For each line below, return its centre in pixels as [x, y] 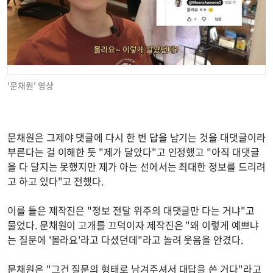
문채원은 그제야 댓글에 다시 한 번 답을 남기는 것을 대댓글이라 [136, 137]
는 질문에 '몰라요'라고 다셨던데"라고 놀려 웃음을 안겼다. [125, 239]
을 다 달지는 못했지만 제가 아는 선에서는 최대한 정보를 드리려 [136, 166]
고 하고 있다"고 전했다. [56, 181]
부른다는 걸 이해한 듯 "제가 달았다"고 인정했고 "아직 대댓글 [133, 151]
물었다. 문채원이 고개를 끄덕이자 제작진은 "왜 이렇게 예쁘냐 [133, 225]
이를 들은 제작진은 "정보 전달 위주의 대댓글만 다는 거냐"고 [131, 210]
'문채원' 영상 [30, 85]
